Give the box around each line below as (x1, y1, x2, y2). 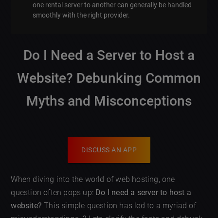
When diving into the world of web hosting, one (11, 174, 175, 184)
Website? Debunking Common (17, 70, 201, 86)
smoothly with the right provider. (33, 11, 130, 19)
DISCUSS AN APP (81, 145, 137, 154)
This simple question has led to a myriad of (42, 200, 196, 210)
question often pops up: (11, 187, 96, 197)
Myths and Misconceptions (26, 92, 192, 109)
